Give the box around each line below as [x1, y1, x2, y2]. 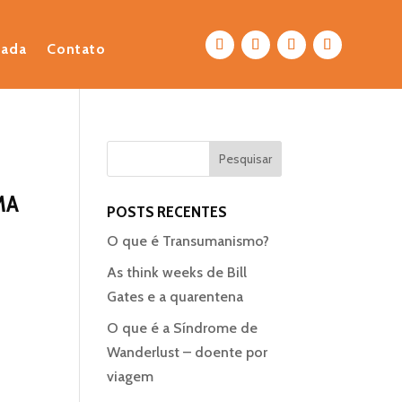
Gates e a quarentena [107, 288, 244, 305]
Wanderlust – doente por [107, 344, 268, 361]
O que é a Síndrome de [107, 319, 258, 336]
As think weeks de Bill [107, 264, 248, 281]
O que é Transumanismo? [107, 232, 270, 249]
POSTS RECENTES [107, 202, 228, 222]
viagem [107, 368, 154, 385]
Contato [46, 40, 106, 57]
